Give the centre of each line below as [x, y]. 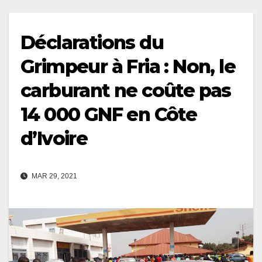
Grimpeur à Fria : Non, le [128, 66]
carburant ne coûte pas [126, 90]
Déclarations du [92, 42]
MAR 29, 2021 [54, 176]
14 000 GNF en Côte [109, 114]
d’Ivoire [54, 138]
